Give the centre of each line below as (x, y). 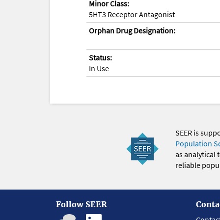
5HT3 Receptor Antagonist (132, 14)
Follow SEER (82, 204)
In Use (99, 68)
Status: (100, 57)
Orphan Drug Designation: (132, 30)
